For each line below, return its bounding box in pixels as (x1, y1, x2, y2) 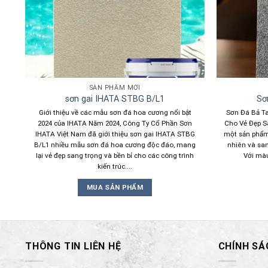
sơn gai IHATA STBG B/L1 (65, 94, 165, 105)
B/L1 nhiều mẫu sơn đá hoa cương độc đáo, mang (34, 140, 196, 149)
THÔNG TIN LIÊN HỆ (25, 240, 121, 252)
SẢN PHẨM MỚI (89, 83, 141, 92)
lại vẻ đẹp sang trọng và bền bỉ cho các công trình (36, 151, 194, 160)
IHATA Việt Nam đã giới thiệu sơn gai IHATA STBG (35, 129, 195, 138)
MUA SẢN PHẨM (86, 183, 144, 192)
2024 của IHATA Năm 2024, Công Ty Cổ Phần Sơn (38, 118, 192, 127)
